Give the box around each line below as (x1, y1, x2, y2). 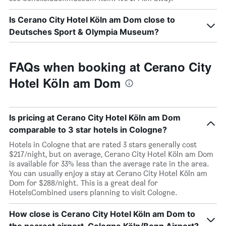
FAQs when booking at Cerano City (9, 58, 211, 75)
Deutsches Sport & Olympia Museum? (9, 27, 159, 37)
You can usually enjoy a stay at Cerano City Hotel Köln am (9, 168, 207, 178)
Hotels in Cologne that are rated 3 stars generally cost (9, 140, 197, 149)
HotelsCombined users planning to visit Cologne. (9, 188, 178, 197)
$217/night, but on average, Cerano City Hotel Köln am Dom (9, 149, 213, 159)
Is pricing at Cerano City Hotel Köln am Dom (9, 112, 181, 123)
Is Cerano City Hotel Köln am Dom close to (9, 15, 175, 25)
